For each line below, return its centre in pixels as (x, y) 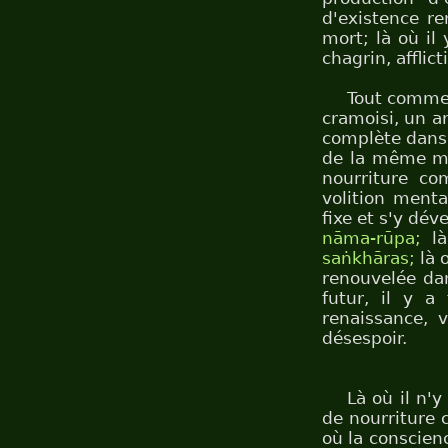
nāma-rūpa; (371, 238)
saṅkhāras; (368, 258)
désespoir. (364, 338)
